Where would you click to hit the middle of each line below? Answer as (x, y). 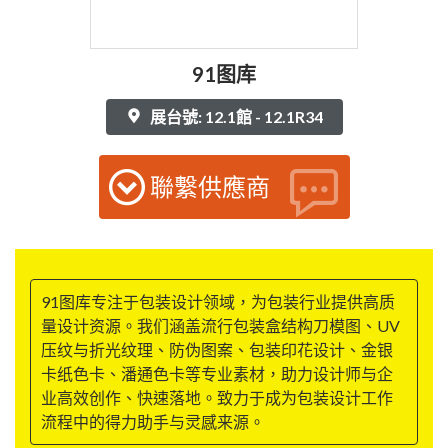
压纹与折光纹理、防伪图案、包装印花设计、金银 (217, 350)
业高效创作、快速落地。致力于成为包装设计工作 (217, 398)
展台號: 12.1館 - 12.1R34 (234, 117)
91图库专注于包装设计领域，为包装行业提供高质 (218, 302)
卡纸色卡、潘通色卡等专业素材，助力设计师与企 (217, 374)
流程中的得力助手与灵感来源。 (153, 422)
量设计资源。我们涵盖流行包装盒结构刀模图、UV (220, 326)
